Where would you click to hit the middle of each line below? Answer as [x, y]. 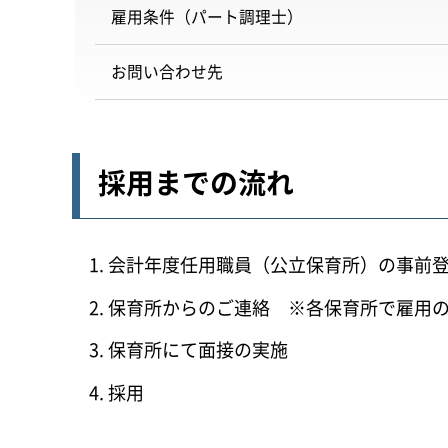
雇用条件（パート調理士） [205, 16]
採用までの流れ [196, 182]
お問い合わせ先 [165, 71]
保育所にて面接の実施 [198, 350]
